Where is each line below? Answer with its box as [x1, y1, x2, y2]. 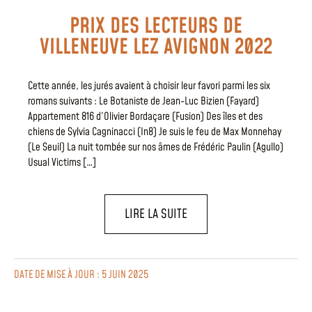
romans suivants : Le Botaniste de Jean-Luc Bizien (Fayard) [28, 93, 259, 109]
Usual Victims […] [28, 155, 96, 170]
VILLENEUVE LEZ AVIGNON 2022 [40, 32, 272, 62]
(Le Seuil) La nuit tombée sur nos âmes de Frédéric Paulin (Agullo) [28, 139, 283, 155]
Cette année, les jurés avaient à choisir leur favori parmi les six [28, 78, 270, 93]
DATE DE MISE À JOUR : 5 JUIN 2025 [14, 267, 148, 283]
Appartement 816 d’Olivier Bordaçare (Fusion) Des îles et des [28, 109, 263, 124]
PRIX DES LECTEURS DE [70, 11, 242, 41]
